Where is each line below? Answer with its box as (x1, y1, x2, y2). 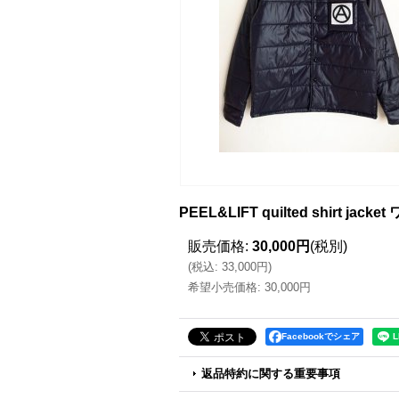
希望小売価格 (188, 281, 257, 294)
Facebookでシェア (281, 331, 360, 341)
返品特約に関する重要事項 (201, 367, 340, 380)
